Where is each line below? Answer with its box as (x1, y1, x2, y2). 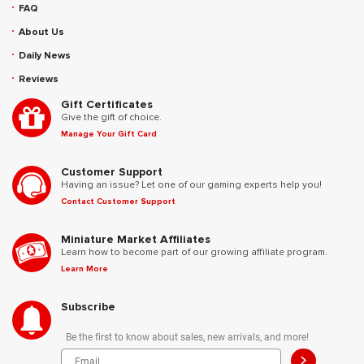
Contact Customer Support (61, 197, 175, 206)
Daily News (19, 50, 71, 62)
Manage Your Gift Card (61, 129, 157, 139)
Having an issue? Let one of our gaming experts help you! (61, 179, 322, 191)
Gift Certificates (61, 97, 153, 111)
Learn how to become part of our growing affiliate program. (61, 246, 327, 258)
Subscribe (61, 300, 115, 314)
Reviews (19, 73, 58, 85)
